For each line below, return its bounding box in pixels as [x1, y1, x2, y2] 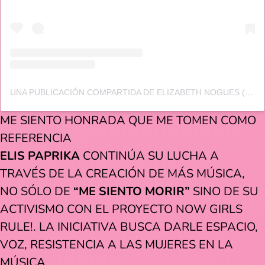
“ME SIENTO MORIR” [73, 183, 193, 200]
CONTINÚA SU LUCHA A [83, 148, 219, 164]
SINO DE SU [193, 183, 258, 200]
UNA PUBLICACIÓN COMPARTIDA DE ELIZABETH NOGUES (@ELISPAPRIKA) [245, 88, 253, 98]
